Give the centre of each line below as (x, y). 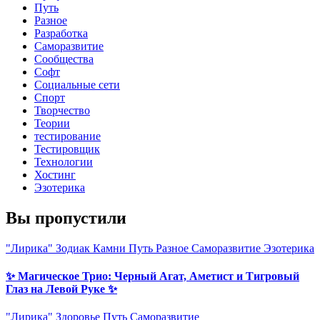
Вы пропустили (66, 217)
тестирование (67, 136)
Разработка (61, 33)
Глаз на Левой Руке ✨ (61, 289)
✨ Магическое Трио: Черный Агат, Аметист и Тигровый (152, 276)
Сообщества (64, 59)
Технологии (64, 161)
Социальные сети (77, 84)
